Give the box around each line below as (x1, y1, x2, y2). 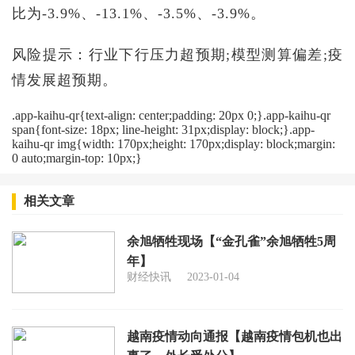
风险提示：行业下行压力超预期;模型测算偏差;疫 (12, 46, 343, 63)
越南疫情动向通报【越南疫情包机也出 (127, 330, 342, 344)
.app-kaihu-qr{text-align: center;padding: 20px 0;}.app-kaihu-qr (12, 108, 330, 122)
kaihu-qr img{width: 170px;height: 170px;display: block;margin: (12, 136, 335, 151)
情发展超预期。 (12, 71, 117, 88)
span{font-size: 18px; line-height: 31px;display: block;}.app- (12, 122, 315, 136)
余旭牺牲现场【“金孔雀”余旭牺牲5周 (127, 234, 336, 248)
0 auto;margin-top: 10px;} (12, 151, 142, 165)
